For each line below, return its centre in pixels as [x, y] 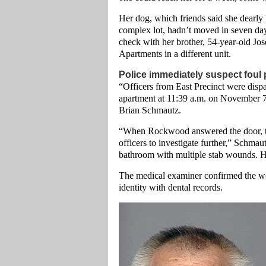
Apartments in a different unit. [175, 54]
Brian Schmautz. [150, 110]
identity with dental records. [171, 187]
